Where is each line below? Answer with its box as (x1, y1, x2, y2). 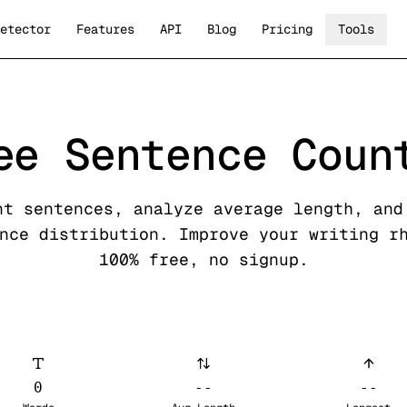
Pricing (261, 20, 313, 37)
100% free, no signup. (98, 249, 309, 270)
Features (75, 20, 134, 37)
